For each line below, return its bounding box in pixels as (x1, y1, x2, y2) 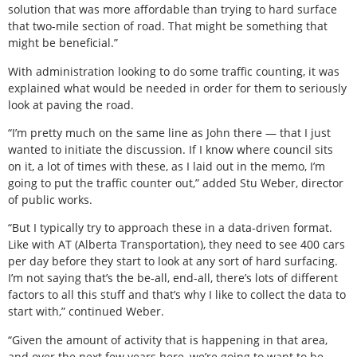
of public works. (8, 191, 92, 207)
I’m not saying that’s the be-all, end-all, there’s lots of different (8, 270, 338, 286)
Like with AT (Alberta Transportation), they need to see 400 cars (8, 237, 345, 253)
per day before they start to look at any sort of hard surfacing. (8, 253, 338, 269)
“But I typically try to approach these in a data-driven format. (8, 220, 332, 236)
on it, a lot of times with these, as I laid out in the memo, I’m (8, 158, 325, 174)
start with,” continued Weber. (8, 304, 164, 320)
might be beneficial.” (8, 35, 118, 51)
